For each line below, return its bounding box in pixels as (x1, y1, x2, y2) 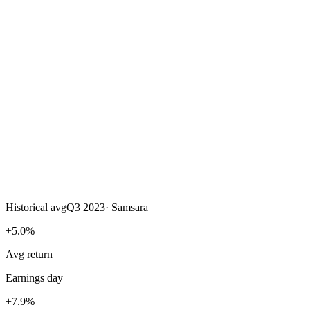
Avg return (6, 248, 53, 260)
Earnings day (6, 271, 63, 284)
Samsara (111, 201, 148, 213)
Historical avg (6, 201, 66, 213)
